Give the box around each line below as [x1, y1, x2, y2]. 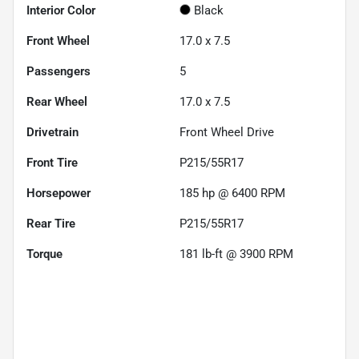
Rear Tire [26, 216, 75, 231]
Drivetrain [26, 124, 79, 139]
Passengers [26, 63, 91, 79]
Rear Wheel [26, 94, 87, 109]
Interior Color [26, 2, 95, 18]
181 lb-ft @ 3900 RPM [179, 246, 293, 261]
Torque [26, 246, 63, 261]
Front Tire [26, 155, 78, 170]
